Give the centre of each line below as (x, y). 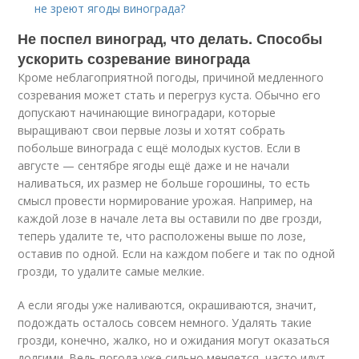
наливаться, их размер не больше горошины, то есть (164, 183)
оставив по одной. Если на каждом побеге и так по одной (177, 254)
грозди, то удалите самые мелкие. (111, 271)
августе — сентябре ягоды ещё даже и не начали (154, 165)
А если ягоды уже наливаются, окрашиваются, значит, (167, 305)
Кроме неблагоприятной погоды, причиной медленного (171, 77)
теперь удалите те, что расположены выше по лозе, (162, 236)
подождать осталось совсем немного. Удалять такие (165, 323)
